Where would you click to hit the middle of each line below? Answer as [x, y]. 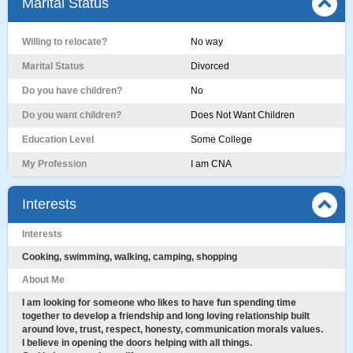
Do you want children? [72, 115]
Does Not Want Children [243, 115]
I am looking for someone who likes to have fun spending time [159, 303]
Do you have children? [72, 91]
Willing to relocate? [65, 42]
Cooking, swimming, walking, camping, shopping [130, 257]
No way [207, 42]
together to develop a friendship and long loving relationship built [166, 316]
